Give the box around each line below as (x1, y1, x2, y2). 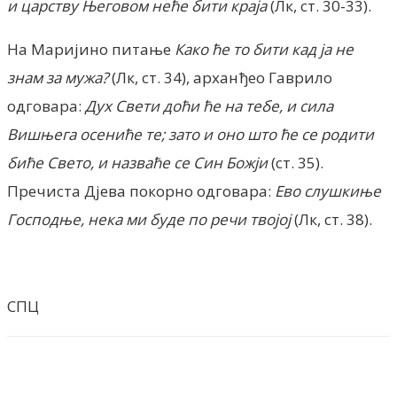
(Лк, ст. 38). (291, 208, 372, 230)
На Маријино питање (7, 38, 175, 59)
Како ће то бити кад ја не (175, 38, 354, 59)
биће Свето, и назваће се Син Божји (7, 152, 268, 173)
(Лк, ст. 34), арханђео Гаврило (108, 66, 332, 88)
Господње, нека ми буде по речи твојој (7, 208, 291, 230)
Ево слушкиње (275, 180, 381, 201)
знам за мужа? (7, 66, 108, 88)
